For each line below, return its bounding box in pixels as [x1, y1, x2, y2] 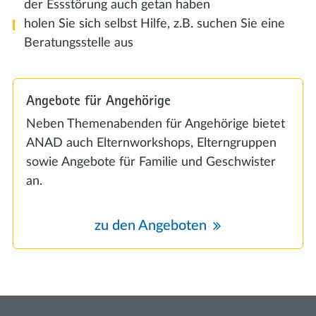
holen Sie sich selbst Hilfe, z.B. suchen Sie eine [24, 17, 285, 30]
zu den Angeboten [95, 219, 207, 233]
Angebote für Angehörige [26, 90, 171, 109]
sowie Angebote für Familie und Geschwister [26, 156, 276, 169]
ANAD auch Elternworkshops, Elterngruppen [26, 137, 276, 150]
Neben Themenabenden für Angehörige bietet [26, 118, 285, 131]
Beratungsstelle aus [24, 36, 133, 49]
